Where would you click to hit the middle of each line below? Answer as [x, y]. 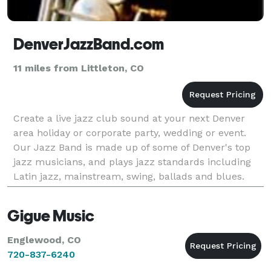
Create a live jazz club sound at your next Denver [129, 118]
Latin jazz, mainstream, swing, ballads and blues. [129, 176]
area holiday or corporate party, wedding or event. [130, 132]
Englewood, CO [44, 240]
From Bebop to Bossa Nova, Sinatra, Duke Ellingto [129, 191]
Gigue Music [51, 216]
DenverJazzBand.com [89, 44]
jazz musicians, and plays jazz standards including [132, 162]
